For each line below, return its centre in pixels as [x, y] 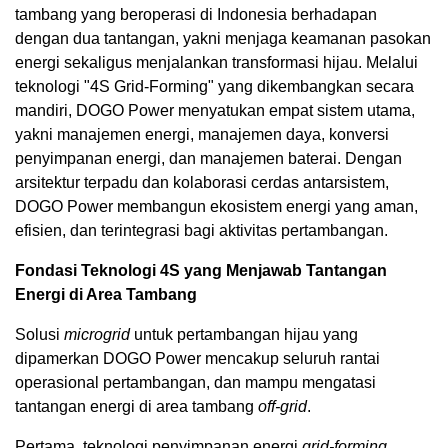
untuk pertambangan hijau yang [244, 334]
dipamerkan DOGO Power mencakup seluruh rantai [197, 358]
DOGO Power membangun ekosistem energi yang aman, [216, 206]
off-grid [282, 406]
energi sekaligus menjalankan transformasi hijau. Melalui [216, 62]
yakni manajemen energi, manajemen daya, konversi [202, 134]
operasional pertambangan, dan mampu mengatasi [195, 382]
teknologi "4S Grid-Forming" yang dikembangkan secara [214, 86]
